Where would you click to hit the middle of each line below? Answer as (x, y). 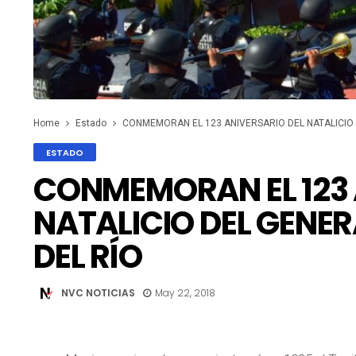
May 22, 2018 (185, 292)
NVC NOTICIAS (98, 292)
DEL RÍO (88, 257)
